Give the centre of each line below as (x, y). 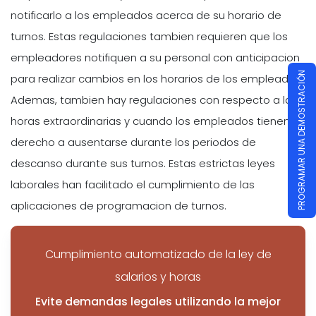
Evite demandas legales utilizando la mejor (158, 302)
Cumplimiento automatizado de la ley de (158, 255)
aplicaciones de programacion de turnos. (119, 205)
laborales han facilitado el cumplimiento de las (133, 184)
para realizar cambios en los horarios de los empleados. (157, 78)
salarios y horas (158, 277)
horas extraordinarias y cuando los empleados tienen (150, 121)
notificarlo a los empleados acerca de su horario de (146, 15)
